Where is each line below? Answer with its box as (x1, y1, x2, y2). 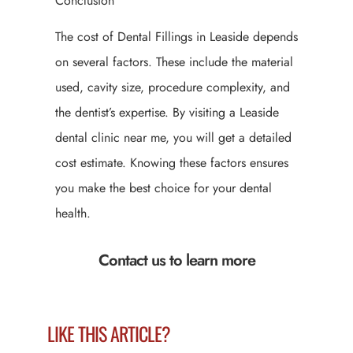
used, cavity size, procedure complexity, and (55, 77, 290, 96)
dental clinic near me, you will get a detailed (55, 128, 292, 147)
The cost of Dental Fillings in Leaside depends (55, 27, 298, 46)
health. (55, 203, 91, 222)
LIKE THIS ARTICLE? (47, 319, 170, 348)
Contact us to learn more (98, 249, 255, 273)
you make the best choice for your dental (55, 178, 272, 197)
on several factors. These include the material (55, 52, 293, 71)
